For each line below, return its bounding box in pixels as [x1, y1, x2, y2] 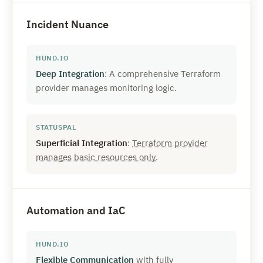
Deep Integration [36, 68, 104, 79]
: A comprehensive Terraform [104, 68, 221, 79]
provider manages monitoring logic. [36, 82, 177, 93]
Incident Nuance [26, 18, 109, 31]
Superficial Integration [36, 137, 127, 149]
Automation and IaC [26, 204, 126, 217]
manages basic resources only [36, 151, 156, 163]
